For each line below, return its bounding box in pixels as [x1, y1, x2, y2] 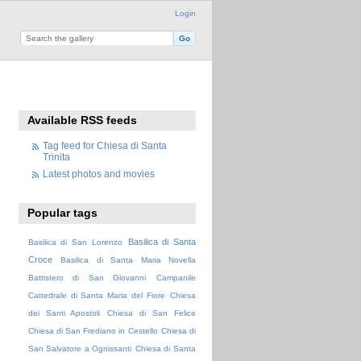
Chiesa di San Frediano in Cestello [27, 326, 158, 336]
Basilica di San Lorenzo [27, 238, 122, 247]
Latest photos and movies [43, 168, 155, 179]
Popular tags [27, 206, 98, 220]
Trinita [43, 151, 70, 162]
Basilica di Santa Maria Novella [60, 255, 196, 265]
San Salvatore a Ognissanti [27, 344, 132, 354]
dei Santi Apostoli [27, 309, 101, 318]
